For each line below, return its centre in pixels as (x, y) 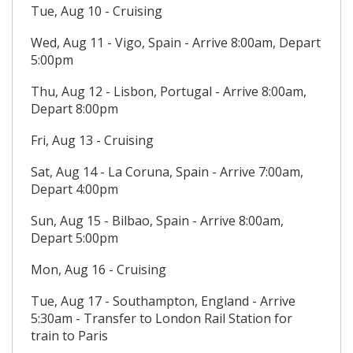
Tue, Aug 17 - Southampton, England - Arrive (163, 301)
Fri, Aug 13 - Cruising (92, 140)
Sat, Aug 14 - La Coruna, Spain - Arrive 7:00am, (167, 172)
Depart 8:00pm (74, 109)
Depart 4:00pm (74, 189)
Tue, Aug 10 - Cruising (97, 11)
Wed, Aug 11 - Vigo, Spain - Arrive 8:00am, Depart (176, 43)
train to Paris (69, 336)
